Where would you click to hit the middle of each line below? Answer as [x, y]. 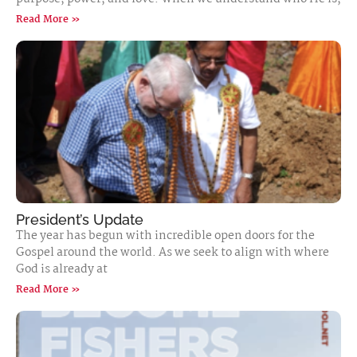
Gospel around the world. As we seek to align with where [173, 253]
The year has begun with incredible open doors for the [165, 236]
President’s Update [80, 220]
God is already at [62, 269]
